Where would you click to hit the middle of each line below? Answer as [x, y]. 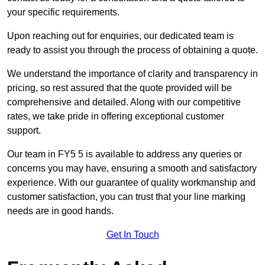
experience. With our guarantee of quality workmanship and [131, 183]
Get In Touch [132, 235]
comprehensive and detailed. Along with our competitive [124, 102]
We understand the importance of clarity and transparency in [132, 74]
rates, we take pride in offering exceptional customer [116, 117]
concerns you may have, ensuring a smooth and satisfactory [132, 169]
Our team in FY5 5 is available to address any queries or [125, 154]
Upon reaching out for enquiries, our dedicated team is [120, 36]
